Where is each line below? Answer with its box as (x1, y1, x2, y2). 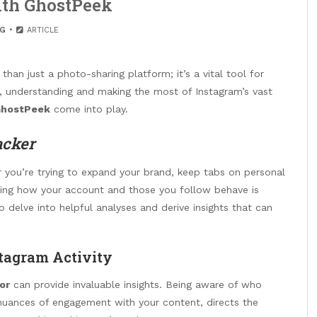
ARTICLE (24, 25, 59, 35)
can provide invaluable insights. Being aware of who (10, 278, 262, 290)
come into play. (50, 103, 128, 115)
